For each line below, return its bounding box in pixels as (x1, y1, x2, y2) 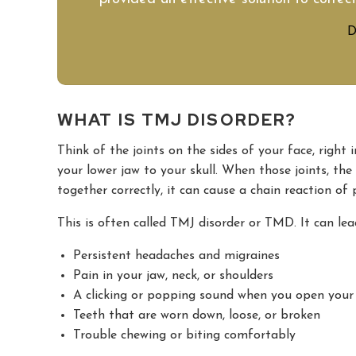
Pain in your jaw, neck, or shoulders (73, 269, 273, 282)
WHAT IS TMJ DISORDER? (57, 108, 297, 130)
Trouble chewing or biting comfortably (73, 328, 296, 342)
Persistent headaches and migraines (73, 249, 280, 262)
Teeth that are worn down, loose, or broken (73, 308, 320, 322)
